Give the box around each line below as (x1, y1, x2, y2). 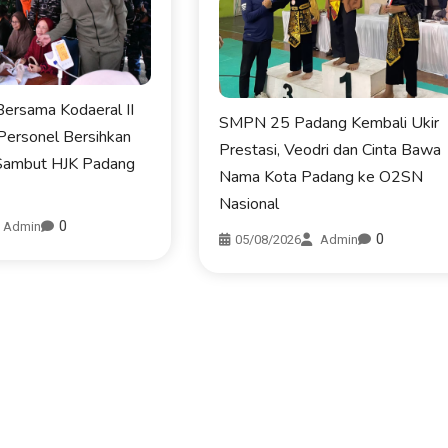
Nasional (219, 193, 280, 216)
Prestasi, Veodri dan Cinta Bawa (219, 139, 442, 162)
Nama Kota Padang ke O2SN (219, 166, 424, 189)
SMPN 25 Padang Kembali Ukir (219, 112, 440, 135)
